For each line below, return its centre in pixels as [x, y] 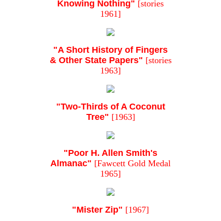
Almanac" [71, 164]
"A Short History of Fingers [110, 50]
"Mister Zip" [97, 210]
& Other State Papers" [96, 60]
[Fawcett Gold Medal [131, 164]
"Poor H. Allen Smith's [110, 153]
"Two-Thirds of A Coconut [110, 107]
